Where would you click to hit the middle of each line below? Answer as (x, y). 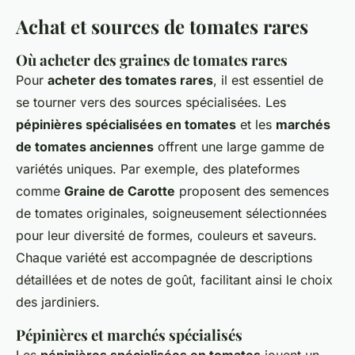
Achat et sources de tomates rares (162, 26)
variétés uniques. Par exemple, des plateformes (158, 169)
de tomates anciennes (85, 147)
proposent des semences (252, 191)
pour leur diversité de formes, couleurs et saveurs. (166, 235)
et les (256, 124)
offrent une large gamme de (239, 147)
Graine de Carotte (120, 191)
